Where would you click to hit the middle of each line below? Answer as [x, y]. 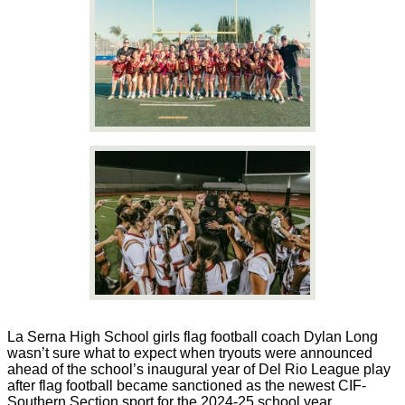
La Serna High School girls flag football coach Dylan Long [193, 337]
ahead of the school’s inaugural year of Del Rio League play [199, 370]
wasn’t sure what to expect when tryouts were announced [190, 353]
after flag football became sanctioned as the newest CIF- [187, 386]
